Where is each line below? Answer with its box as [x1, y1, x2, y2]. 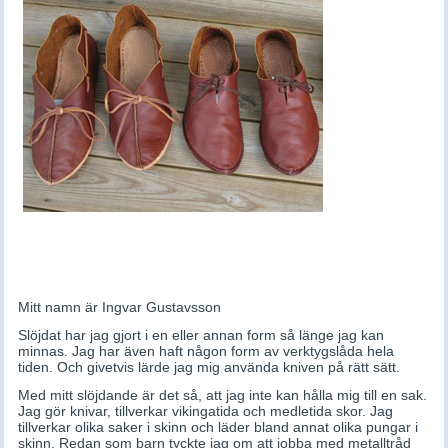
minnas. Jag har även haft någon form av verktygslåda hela [18, 343, 395, 360]
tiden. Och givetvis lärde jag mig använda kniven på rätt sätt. [18, 359, 401, 376]
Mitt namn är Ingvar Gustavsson [18, 299, 222, 316]
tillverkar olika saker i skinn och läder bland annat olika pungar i [18, 419, 419, 436]
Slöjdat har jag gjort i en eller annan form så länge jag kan [18, 327, 385, 344]
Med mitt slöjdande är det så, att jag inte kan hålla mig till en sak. [18, 387, 428, 404]
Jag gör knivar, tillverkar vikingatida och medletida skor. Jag [18, 403, 394, 420]
